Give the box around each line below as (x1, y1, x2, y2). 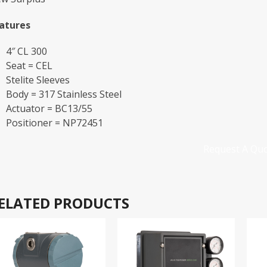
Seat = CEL (5, 58, 52, 72)
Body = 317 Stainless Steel (5, 87, 122, 101)
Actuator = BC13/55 (5, 101, 92, 115)
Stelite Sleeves (5, 73, 70, 86)
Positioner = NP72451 (5, 116, 103, 129)
